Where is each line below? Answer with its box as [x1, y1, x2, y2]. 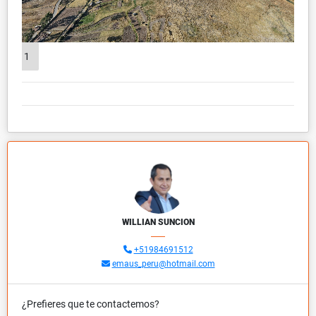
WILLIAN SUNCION [121, 217, 195, 228]
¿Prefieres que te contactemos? [22, 298, 159, 310]
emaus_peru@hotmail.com [111, 259, 215, 269]
